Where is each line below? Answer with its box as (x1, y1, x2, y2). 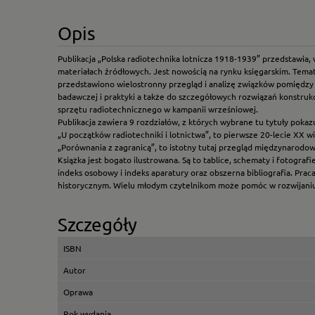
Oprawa (63, 286, 93, 298)
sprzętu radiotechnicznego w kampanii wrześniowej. (58, 103, 258, 115)
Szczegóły (58, 214, 137, 236)
